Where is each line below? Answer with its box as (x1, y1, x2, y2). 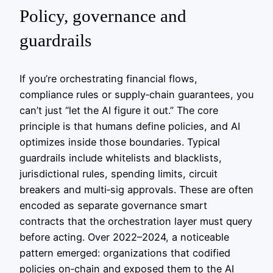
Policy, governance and (19, 6, 186, 26)
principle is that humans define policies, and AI (19, 119, 240, 132)
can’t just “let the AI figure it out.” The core (19, 104, 218, 116)
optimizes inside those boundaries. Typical (19, 135, 220, 148)
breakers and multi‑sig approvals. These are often (19, 183, 253, 196)
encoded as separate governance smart (19, 199, 207, 211)
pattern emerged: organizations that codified (19, 246, 230, 259)
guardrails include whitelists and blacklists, (19, 151, 222, 164)
